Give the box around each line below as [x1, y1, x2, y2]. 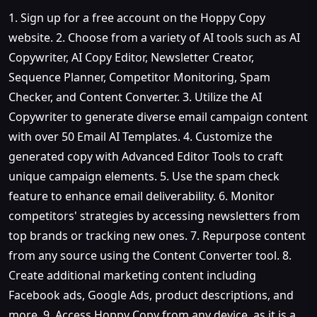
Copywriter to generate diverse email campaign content [8, 108, 308, 125]
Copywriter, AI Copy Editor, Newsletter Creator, [8, 49, 254, 65]
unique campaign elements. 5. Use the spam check [8, 168, 279, 184]
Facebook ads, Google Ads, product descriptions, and [8, 287, 294, 303]
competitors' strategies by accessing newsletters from [8, 207, 300, 224]
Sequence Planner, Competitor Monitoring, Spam [8, 69, 270, 85]
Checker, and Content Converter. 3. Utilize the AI [8, 88, 262, 105]
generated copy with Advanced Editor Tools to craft [8, 148, 283, 164]
